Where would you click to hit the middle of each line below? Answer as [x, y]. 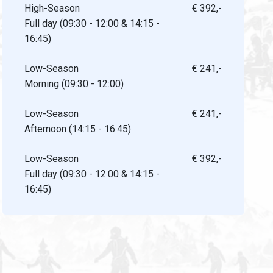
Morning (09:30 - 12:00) [74, 84]
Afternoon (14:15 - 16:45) [78, 129]
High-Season [52, 8]
